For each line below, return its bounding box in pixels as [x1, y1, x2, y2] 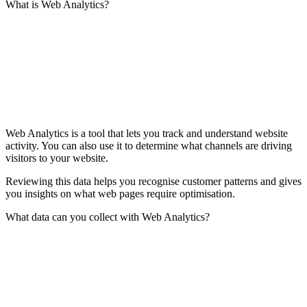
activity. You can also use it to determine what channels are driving [5, 139, 292, 151]
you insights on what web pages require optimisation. [5, 187, 235, 199]
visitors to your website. [5, 151, 108, 164]
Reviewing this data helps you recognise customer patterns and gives [5, 175, 302, 187]
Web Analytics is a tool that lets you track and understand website [5, 127, 288, 139]
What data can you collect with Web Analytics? [5, 210, 210, 223]
